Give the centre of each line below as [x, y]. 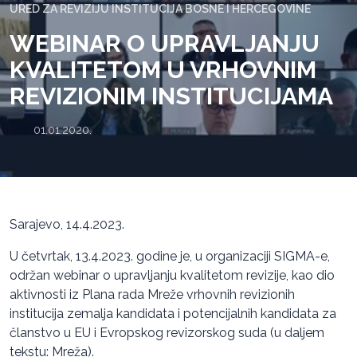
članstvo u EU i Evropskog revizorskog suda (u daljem [167, 332]
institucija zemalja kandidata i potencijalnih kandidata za [173, 313]
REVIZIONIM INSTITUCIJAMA [171, 96]
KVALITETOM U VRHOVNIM [163, 69]
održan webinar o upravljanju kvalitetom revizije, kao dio [172, 275]
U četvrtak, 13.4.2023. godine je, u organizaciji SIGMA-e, [170, 256]
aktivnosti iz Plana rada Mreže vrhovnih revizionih [152, 294]
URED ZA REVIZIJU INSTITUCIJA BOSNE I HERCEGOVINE [160, 8]
